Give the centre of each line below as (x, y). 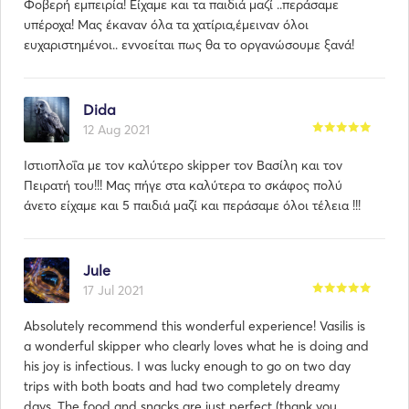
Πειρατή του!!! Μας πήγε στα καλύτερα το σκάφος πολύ (183, 185)
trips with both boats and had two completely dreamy (182, 386)
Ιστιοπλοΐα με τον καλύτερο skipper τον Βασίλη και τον (183, 165)
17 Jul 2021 (113, 290)
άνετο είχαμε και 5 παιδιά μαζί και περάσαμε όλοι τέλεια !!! (192, 205)
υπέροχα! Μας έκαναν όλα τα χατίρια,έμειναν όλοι (166, 25)
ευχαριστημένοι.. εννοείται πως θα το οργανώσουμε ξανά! (189, 45)
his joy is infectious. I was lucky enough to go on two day (187, 366)
